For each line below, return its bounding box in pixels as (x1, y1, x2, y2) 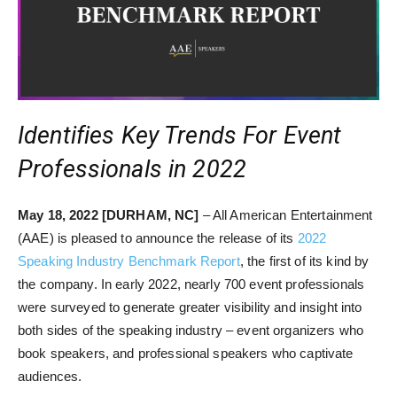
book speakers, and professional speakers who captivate (18, 346, 354, 362)
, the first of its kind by (239, 253, 370, 269)
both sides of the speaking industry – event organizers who (18, 323, 364, 339)
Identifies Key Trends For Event (18, 121, 342, 151)
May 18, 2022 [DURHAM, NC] (18, 207, 199, 223)
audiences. (18, 369, 82, 385)
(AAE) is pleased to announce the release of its (18, 230, 298, 246)
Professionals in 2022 (18, 155, 246, 184)
